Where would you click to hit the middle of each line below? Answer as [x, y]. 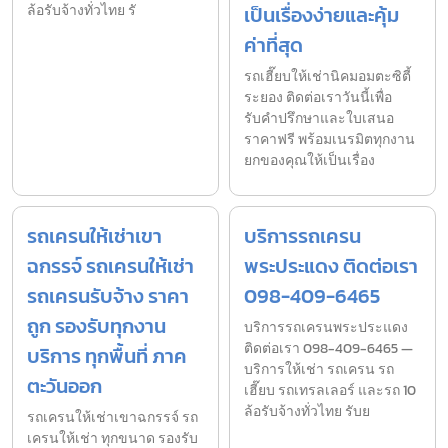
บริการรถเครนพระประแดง [326, 328]
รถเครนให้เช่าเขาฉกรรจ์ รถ [112, 418]
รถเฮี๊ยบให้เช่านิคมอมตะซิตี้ [327, 77]
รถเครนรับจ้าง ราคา [108, 296]
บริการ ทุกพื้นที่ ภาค [107, 356]
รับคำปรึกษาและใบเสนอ [319, 119]
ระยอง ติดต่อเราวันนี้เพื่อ [318, 98]
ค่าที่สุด [273, 45]
